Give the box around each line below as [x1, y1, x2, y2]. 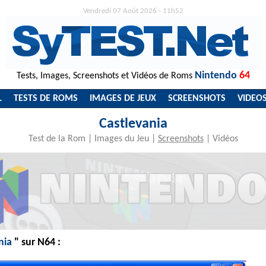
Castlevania [99, 117, 167, 131]
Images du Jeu [94, 134, 149, 144]
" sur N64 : [12, 237, 61, 248]
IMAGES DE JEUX [90, 94, 156, 103]
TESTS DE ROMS [14, 94, 78, 103]
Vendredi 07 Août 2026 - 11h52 [83, 7, 183, 15]
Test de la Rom [28, 134, 85, 144]
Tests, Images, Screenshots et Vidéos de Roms [16, 71, 195, 81]
